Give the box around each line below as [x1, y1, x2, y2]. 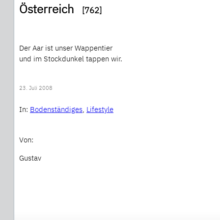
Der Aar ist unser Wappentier [19, 43, 112, 53]
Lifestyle [86, 105, 113, 114]
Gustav [19, 153, 41, 163]
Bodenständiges [30, 105, 82, 114]
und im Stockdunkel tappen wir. [19, 54, 122, 64]
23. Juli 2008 [19, 84, 53, 92]
